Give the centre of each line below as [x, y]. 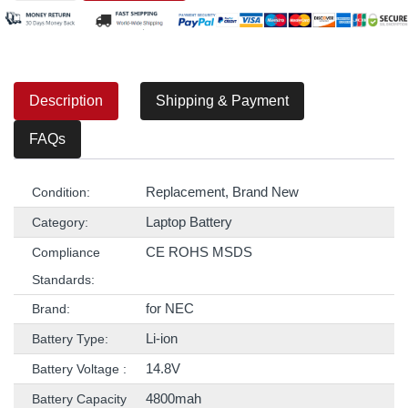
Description [66, 101]
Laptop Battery [189, 222]
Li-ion [162, 339]
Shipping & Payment [222, 101]
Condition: [61, 193]
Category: [60, 223]
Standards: [63, 280]
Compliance [66, 253]
